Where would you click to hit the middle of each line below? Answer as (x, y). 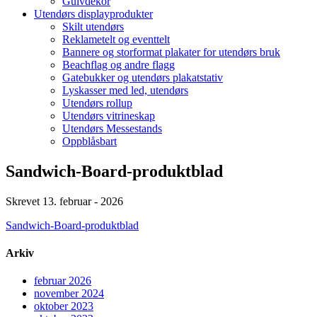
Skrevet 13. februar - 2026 (64, 201)
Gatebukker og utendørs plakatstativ (143, 78)
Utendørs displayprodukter (93, 14)
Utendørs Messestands (112, 129)
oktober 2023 (64, 306)
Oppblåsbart (90, 142)
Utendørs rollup (97, 103)
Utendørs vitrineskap (109, 116)
